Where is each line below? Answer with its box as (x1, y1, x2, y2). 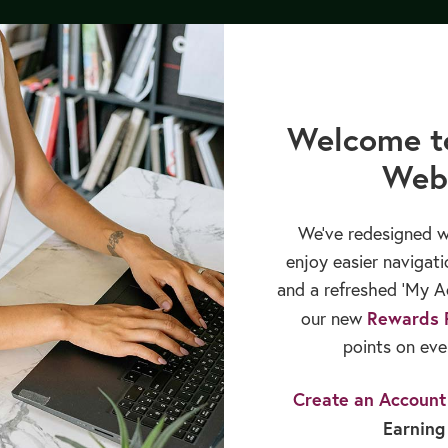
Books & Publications (84, 18, 249, 42)
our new (300, 306, 367, 330)
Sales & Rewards (283, 18, 412, 42)
